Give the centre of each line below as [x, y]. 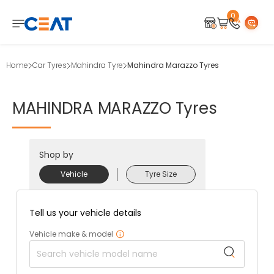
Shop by [56, 155]
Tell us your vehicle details [85, 213]
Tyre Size [161, 174]
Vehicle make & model [71, 234]
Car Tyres [50, 65]
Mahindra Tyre [97, 65]
